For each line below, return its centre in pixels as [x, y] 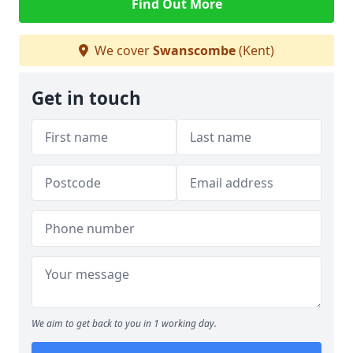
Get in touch [86, 98]
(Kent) [255, 50]
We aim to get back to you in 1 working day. [124, 323]
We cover [122, 50]
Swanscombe [194, 50]
